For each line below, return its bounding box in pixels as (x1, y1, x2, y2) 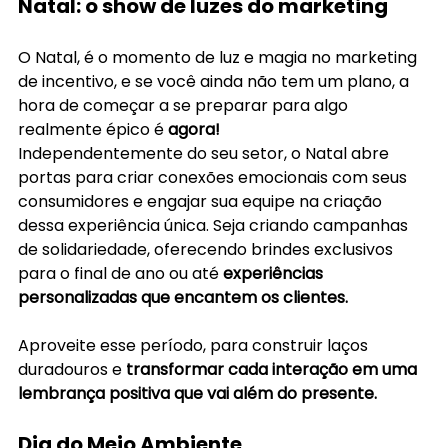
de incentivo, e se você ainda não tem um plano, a (18, 69, 413, 93)
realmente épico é (18, 117, 168, 141)
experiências (223, 261, 327, 285)
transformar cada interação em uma (126, 357, 421, 381)
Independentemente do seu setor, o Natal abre (18, 141, 393, 165)
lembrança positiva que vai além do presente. (18, 381, 381, 405)
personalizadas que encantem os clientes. (18, 285, 348, 309)
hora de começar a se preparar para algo (18, 93, 352, 117)
